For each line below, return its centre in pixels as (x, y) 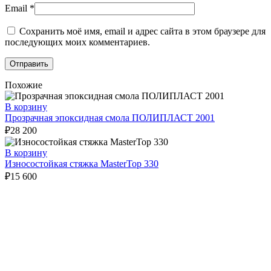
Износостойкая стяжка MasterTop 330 (82, 164)
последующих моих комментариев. (77, 42)
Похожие (24, 85)
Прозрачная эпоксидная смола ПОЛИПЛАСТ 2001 (110, 118)
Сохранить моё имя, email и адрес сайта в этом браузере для (142, 31)
